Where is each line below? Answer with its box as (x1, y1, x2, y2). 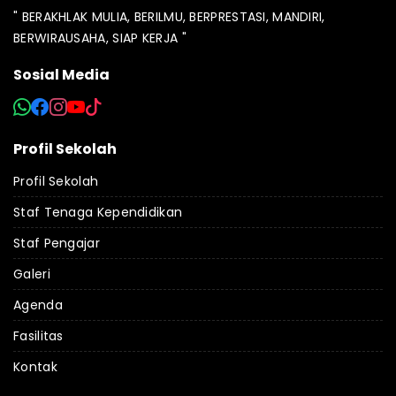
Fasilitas (13, 327, 64, 345)
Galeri (13, 265, 50, 283)
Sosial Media (13, 65, 110, 85)
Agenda (13, 296, 63, 314)
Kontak (13, 358, 57, 376)
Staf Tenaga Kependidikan (13, 203, 183, 221)
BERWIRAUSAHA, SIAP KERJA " (13, 29, 187, 47)
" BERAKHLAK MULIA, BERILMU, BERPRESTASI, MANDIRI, (13, 8, 325, 26)
